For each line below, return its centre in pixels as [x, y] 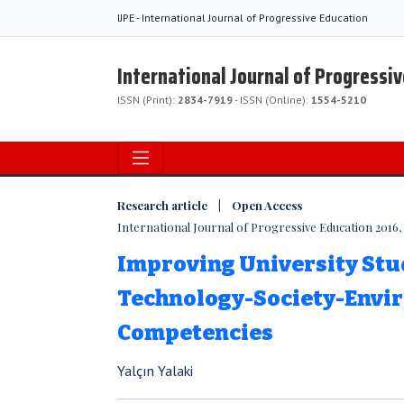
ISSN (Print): [147, 100]
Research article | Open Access [210, 205]
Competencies [195, 333]
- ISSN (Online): [272, 100]
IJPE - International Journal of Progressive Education [243, 18]
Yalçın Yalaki [155, 371]
